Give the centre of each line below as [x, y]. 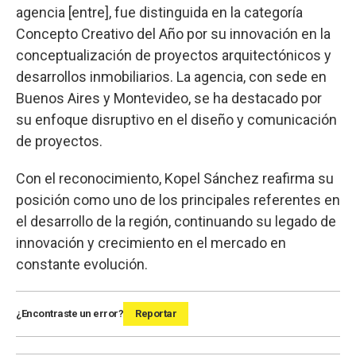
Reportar [156, 314]
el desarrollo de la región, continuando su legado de [176, 222]
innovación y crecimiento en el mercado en [151, 243]
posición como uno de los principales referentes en [178, 200]
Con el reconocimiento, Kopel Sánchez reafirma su [175, 179]
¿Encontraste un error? [70, 314]
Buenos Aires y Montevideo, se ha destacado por [169, 99]
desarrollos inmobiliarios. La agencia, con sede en [171, 77]
